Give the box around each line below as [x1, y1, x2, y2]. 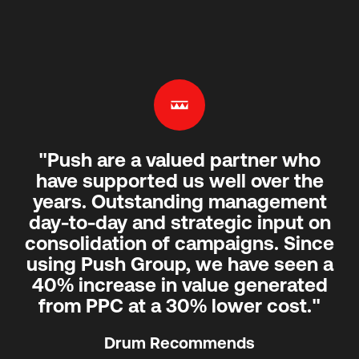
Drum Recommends [104, 333, 255, 352]
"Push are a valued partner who [38, 148, 321, 171]
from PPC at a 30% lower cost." [38, 294, 321, 317]
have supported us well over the [35, 169, 324, 192]
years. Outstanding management [32, 190, 327, 212]
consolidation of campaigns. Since [25, 232, 334, 254]
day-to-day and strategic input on [28, 211, 331, 233]
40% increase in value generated [31, 273, 328, 296]
